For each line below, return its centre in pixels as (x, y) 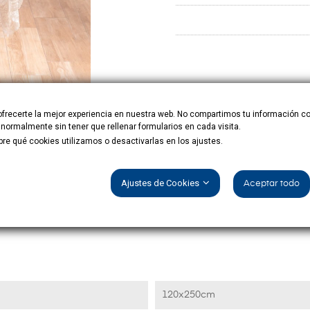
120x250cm (189, 295)
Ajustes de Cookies (160, 183)
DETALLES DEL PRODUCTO (155, 193)
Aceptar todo (272, 184)
